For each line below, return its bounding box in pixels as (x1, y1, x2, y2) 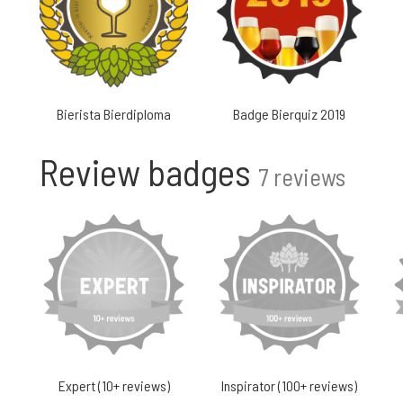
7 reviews (258, 162, 345, 191)
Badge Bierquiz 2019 (233, 105, 345, 122)
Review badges (40, 149, 258, 193)
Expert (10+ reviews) (58, 377, 170, 394)
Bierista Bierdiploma (57, 105, 171, 122)
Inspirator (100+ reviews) (221, 377, 357, 394)
